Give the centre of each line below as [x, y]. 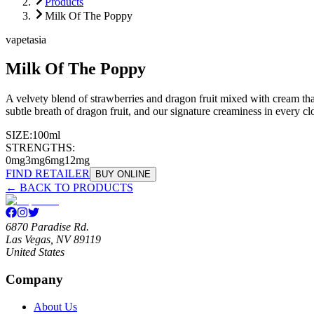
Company [34, 280]
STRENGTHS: [40, 148]
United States [35, 252]
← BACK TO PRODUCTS [69, 188]
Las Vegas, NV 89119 [53, 240]
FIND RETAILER [48, 174]
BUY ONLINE [123, 175]
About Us [55, 306]
